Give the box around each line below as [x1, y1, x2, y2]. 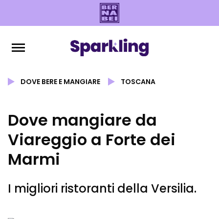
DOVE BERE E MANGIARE [21, 77, 100, 87]
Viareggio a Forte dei [8, 129, 175, 151]
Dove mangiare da [8, 109, 157, 131]
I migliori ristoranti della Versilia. [8, 180, 197, 197]
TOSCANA [121, 77, 155, 87]
